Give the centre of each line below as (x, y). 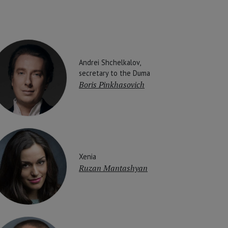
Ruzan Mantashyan (113, 168)
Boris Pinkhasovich (112, 85)
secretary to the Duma (115, 73)
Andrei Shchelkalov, (110, 63)
